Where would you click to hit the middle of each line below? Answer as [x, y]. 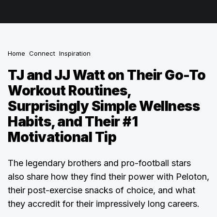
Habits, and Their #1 [73, 122]
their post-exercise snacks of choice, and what [101, 190]
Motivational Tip [62, 137]
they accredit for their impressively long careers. [104, 204]
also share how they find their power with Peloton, [108, 177]
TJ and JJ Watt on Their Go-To [107, 75]
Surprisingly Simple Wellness [104, 106]
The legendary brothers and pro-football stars [99, 163]
